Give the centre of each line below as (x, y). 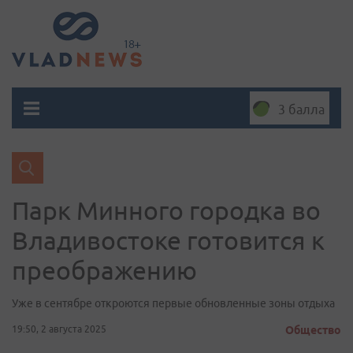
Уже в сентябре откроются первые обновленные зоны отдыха (173, 303)
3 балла (301, 110)
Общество (313, 330)
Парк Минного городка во (166, 210)
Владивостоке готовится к (168, 240)
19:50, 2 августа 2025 (59, 329)
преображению (104, 270)
